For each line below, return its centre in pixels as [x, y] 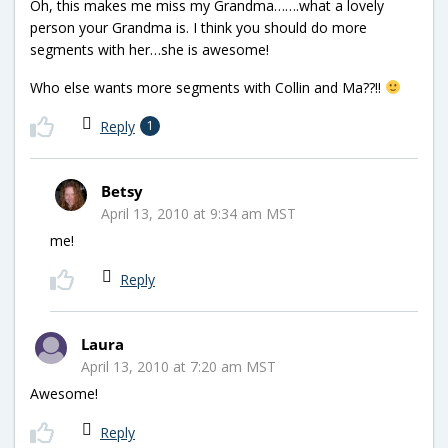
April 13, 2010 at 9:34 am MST [198, 213]
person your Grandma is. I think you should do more [198, 27]
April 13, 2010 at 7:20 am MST [178, 366]
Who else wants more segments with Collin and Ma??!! [207, 87]
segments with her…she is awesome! [149, 49]
